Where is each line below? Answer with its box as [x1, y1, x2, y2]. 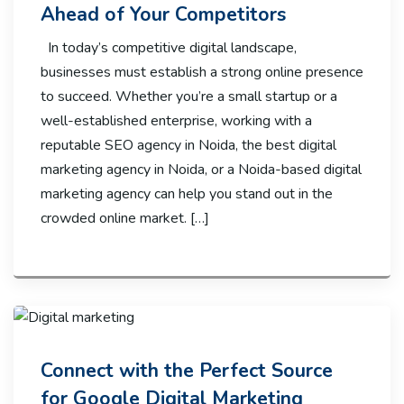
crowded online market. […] [41, 207, 209, 228]
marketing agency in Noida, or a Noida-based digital [41, 159, 362, 179]
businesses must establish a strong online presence [41, 61, 363, 82]
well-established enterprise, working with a [41, 110, 312, 131]
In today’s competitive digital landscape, [41, 37, 297, 58]
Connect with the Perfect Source [41, 357, 333, 385]
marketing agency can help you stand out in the [41, 183, 333, 204]
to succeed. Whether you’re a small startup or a [41, 86, 337, 106]
